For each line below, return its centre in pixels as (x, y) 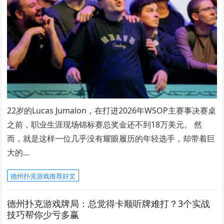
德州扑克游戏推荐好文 (43, 176)
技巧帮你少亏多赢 (43, 215)
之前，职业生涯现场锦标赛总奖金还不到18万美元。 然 (105, 125)
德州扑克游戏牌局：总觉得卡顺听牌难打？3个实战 (109, 204)
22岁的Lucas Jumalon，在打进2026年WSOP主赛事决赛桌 (112, 111)
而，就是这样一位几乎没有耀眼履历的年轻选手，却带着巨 (111, 139)
